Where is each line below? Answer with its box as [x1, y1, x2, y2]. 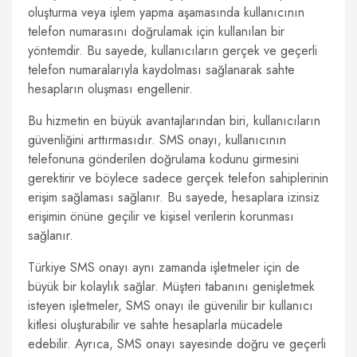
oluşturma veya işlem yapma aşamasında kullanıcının [28, 3, 304, 22]
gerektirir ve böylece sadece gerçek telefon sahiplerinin [28, 169, 328, 187]
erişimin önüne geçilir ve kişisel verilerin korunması [28, 207, 294, 226]
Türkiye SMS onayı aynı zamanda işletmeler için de [28, 258, 300, 277]
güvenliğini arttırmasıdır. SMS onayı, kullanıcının [28, 131, 286, 149]
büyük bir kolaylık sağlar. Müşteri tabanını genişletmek [28, 277, 315, 296]
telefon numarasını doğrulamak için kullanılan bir [28, 22, 284, 41]
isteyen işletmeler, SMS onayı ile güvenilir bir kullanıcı [28, 296, 313, 315]
